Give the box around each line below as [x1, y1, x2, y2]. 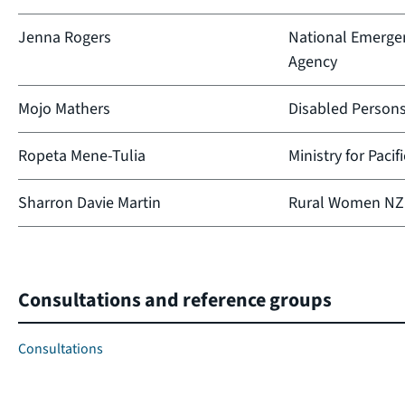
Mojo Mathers [18, 98, 110, 119]
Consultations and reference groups [18, 287, 332, 313]
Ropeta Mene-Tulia [18, 145, 146, 166]
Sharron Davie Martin [18, 192, 161, 213]
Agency [288, 51, 337, 72]
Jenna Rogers [18, 26, 111, 48]
